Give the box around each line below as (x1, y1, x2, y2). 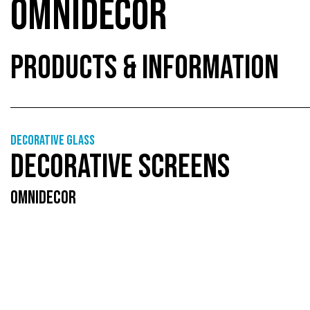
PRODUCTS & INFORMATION (10, 48, 279, 88)
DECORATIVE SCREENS (10, 147, 230, 187)
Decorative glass (10, 132, 95, 149)
